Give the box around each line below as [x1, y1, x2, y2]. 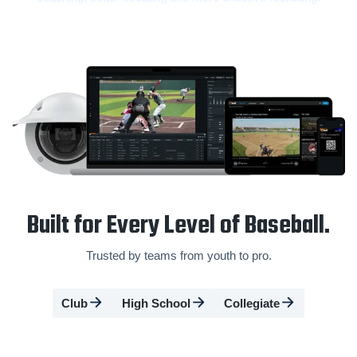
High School [121, 296, 190, 310]
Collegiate [224, 296, 280, 310]
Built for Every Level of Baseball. [27, 206, 330, 245]
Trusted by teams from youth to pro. [85, 249, 272, 263]
